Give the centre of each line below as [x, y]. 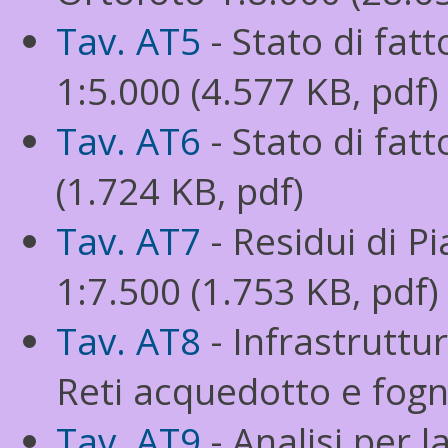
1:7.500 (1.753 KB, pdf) [247, 291]
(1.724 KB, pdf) [180, 191]
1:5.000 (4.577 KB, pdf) [247, 91]
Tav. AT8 [128, 341]
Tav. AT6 [128, 141]
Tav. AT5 [128, 41]
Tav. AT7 [128, 241]
